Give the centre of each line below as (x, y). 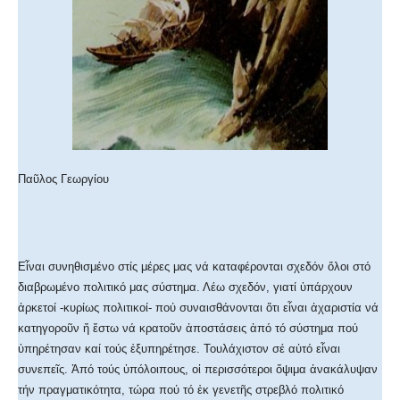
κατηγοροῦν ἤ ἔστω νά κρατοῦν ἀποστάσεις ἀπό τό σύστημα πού (188, 329)
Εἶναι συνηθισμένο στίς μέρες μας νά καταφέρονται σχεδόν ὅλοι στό (194, 267)
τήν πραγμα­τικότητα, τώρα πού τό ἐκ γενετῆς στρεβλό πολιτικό (181, 390)
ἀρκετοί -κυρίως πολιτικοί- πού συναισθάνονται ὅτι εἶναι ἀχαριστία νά (198, 308)
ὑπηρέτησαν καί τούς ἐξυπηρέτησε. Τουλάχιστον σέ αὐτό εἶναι (179, 349)
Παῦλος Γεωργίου (63, 179)
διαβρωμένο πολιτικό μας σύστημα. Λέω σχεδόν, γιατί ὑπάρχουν (185, 287)
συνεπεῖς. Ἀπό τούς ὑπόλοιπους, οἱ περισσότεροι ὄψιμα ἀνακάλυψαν (198, 370)
